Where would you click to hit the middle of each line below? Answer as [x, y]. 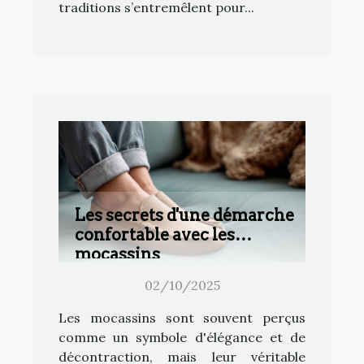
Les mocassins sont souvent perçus [182, 317]
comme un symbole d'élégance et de [182, 337]
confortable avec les [155, 234]
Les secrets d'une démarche [184, 215]
